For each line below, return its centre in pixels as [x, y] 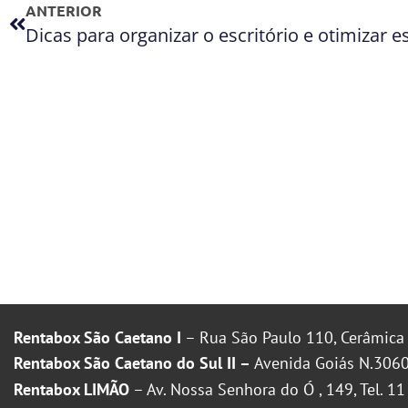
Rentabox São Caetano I [97, 337]
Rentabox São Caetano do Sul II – [134, 363]
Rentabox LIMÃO [71, 389]
